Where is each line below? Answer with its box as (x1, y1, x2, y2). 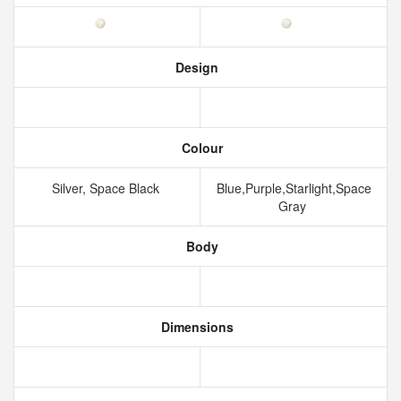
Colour (178, 139, 223, 157)
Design (172, 58, 218, 76)
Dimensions (157, 318, 234, 336)
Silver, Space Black (51, 179, 163, 197)
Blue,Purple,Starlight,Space (216, 179, 371, 197)
